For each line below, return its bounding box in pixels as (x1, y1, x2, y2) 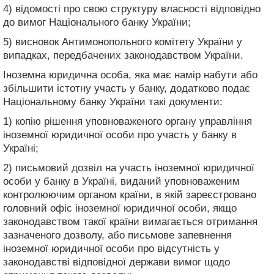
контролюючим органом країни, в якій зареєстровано (3, 188, 256, 201)
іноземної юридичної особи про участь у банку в (3, 128, 237, 141)
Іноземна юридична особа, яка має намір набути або (3, 68, 257, 81)
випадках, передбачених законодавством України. (3, 49, 243, 61)
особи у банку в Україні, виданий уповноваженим (3, 175, 240, 187)
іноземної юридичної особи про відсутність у (3, 242, 220, 254)
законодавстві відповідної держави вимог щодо (3, 256, 230, 268)
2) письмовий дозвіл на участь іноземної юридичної (3, 161, 254, 174)
